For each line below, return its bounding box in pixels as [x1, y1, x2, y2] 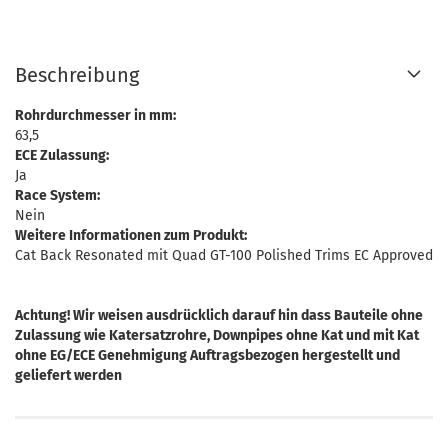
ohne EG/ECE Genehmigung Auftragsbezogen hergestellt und [15, 347, 400, 364]
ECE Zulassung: [15, 147, 109, 164]
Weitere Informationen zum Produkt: [15, 227, 247, 244]
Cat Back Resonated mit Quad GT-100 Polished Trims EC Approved [15, 247, 433, 264]
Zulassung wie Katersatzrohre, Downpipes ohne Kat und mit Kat [15, 327, 419, 344]
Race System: [15, 187, 100, 204]
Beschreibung [15, 63, 139, 87]
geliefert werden [15, 367, 122, 384]
